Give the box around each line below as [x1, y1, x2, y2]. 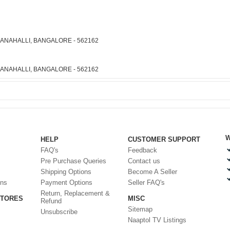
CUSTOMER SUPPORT [128, 136, 200, 143]
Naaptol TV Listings [128, 216, 186, 224]
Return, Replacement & [41, 189, 110, 197]
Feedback [128, 146, 157, 154]
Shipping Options [41, 168, 91, 176]
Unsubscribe [41, 208, 78, 216]
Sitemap [128, 205, 152, 213]
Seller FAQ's [128, 179, 165, 186]
